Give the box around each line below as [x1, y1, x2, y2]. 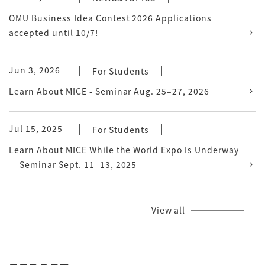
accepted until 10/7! [9, 27, 99, 39]
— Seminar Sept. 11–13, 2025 [9, 159, 137, 171]
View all [151, 204, 185, 216]
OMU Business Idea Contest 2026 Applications [9, 12, 212, 24]
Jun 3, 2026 [9, 64, 60, 76]
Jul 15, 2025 [9, 122, 63, 135]
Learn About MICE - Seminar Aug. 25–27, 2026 [9, 85, 210, 98]
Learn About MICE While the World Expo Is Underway [9, 144, 240, 156]
